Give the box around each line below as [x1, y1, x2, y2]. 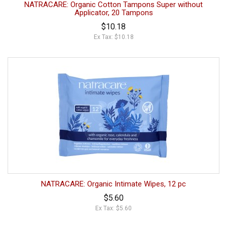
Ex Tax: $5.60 [95, 204, 132, 212]
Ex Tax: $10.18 [93, 33, 134, 41]
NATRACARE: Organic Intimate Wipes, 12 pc [41, 179, 186, 188]
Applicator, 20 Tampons [74, 8, 153, 17]
